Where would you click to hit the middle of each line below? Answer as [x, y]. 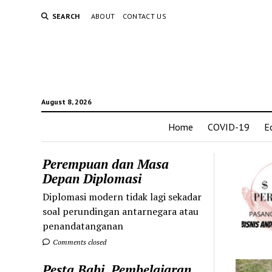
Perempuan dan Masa [106, 164]
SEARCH [66, 16]
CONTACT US [144, 16]
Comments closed [79, 242]
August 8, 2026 [66, 101]
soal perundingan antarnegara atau [121, 211]
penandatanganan [83, 226]
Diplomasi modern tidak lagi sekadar [122, 196]
